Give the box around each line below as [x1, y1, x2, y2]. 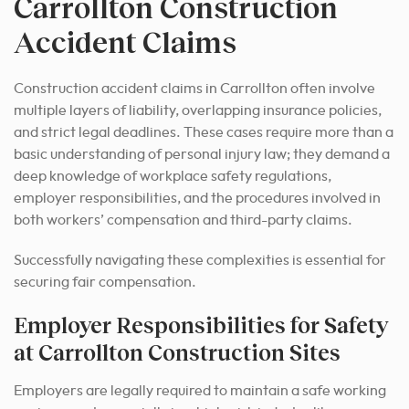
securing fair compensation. [14, 274, 196, 289]
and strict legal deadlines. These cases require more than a [14, 124, 393, 140]
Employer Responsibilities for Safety [14, 310, 388, 338]
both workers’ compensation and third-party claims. [14, 212, 352, 227]
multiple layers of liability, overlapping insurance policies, [14, 102, 382, 118]
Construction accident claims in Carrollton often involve [14, 80, 375, 96]
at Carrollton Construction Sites [14, 338, 341, 365]
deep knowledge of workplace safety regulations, [14, 168, 331, 184]
